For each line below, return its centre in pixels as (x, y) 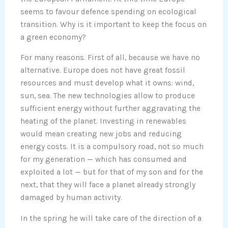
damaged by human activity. (71, 198)
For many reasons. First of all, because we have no (110, 58)
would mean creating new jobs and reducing (101, 134)
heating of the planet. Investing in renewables (103, 121)
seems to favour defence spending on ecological (108, 11)
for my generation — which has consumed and (104, 160)
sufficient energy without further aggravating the (110, 109)
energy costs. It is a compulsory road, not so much (112, 147)
